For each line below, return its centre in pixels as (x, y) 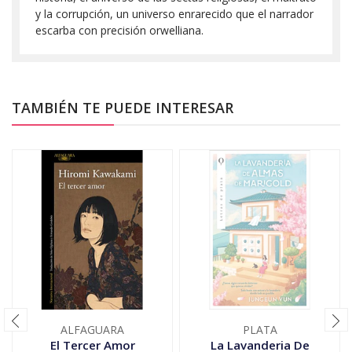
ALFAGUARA (92, 329)
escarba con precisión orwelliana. (119, 30)
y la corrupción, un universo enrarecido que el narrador (174, 13)
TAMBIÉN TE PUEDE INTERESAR (123, 107)
